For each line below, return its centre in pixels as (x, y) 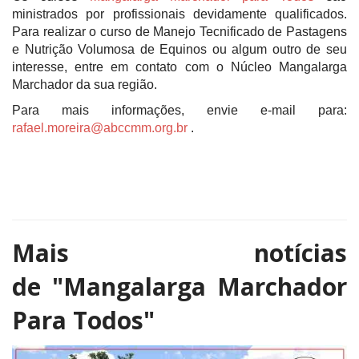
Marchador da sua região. (85, 85)
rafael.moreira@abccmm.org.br (100, 128)
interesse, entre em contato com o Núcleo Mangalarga (179, 67)
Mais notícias (179, 253)
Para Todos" (83, 320)
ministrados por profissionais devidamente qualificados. (179, 14)
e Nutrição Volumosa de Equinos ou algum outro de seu (179, 49)
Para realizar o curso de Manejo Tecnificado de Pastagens (179, 32)
